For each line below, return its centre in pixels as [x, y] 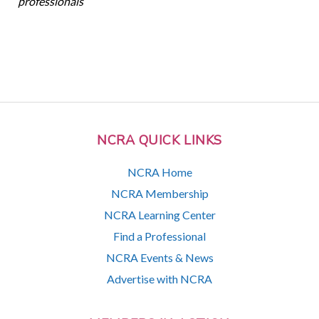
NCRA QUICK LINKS [159, 141]
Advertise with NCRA [159, 278]
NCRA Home [159, 172]
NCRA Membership [159, 193]
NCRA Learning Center [159, 214]
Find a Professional [159, 236]
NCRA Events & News [159, 257]
